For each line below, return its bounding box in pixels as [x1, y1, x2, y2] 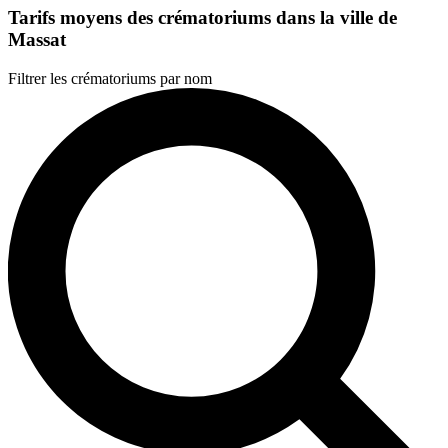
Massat [8, 28, 66, 50]
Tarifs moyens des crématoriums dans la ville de [8, 6, 397, 28]
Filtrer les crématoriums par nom [8, 69, 212, 87]
